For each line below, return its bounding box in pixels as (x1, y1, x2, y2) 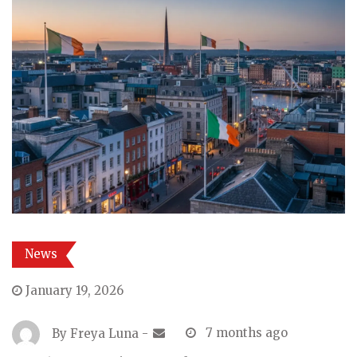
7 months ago (206, 325, 288, 341)
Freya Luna (70, 325, 139, 341)
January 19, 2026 (25, 282, 124, 298)
